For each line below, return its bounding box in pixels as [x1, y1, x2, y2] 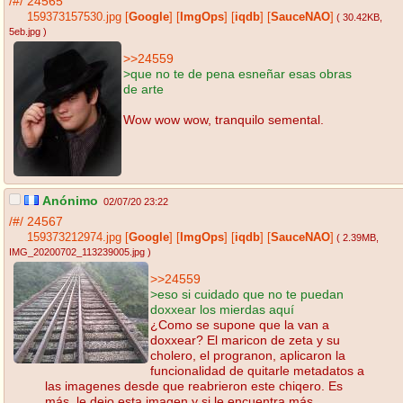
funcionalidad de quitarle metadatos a [150, 363, 364, 378]
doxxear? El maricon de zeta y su [150, 332, 340, 347]
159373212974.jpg [27, 231, 121, 245]
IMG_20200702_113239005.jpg [9, 246, 145, 258]
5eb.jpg [9, 26, 40, 38]
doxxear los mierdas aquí [150, 301, 294, 317]
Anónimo [40, 193, 98, 209]
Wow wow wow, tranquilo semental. [123, 112, 324, 127]
